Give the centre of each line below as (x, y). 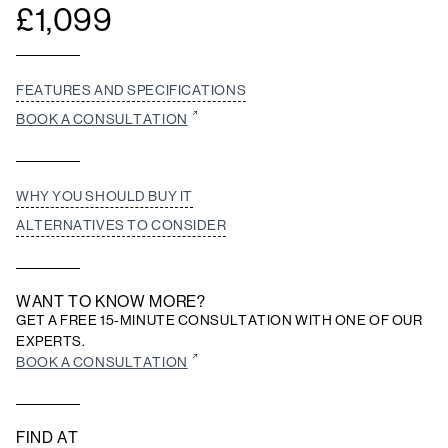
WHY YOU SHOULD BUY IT (104, 196)
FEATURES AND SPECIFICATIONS (131, 90)
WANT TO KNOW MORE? (111, 302)
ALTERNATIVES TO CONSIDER (121, 225)
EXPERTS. (51, 341)
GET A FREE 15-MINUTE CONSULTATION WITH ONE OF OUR (219, 320)
